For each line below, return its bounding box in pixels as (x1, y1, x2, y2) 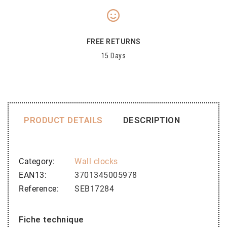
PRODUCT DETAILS (24, 115, 103, 125)
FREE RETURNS (86, 37, 141, 46)
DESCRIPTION (123, 115, 180, 125)
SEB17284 (74, 183, 114, 194)
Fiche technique (19, 214, 84, 224)
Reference (19, 183, 57, 194)
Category (19, 156, 53, 166)
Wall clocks (74, 156, 118, 166)
